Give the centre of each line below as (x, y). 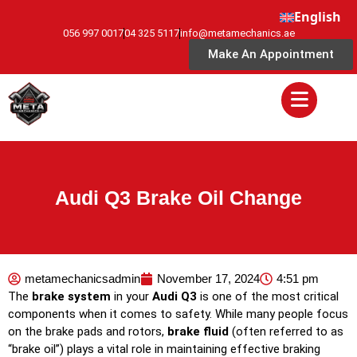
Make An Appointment (271, 54)
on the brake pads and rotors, (88, 332)
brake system (71, 297)
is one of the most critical (268, 297)
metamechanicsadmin (82, 279)
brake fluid (198, 332)
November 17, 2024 (208, 279)
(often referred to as (286, 332)
